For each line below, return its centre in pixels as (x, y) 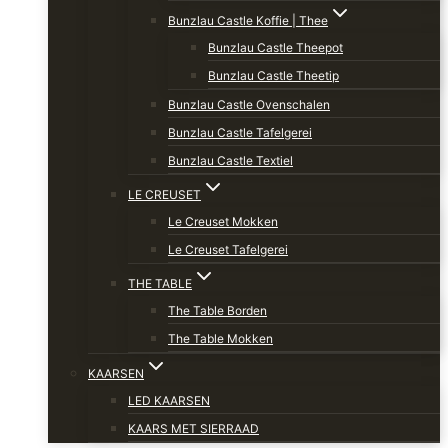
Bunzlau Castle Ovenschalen (249, 105)
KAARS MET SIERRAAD (193, 429)
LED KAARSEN (169, 401)
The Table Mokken (220, 339)
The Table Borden (217, 311)
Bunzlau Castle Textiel (230, 161)
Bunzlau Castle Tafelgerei (240, 133)
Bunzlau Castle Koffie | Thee (248, 21)
